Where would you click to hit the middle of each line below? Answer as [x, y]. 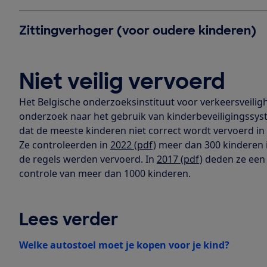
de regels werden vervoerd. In [88, 159]
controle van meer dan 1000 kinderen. [105, 173]
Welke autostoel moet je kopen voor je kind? [124, 245]
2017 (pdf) [180, 159]
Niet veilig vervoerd [122, 81]
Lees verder [69, 219]
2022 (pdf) [133, 145]
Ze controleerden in [65, 145]
